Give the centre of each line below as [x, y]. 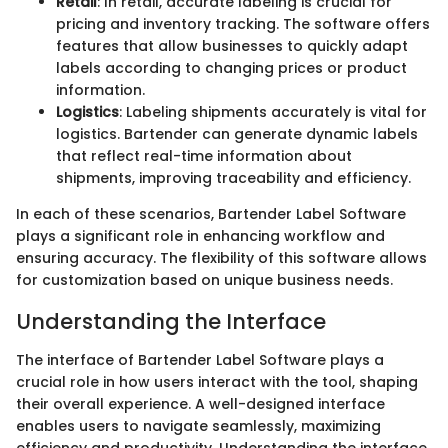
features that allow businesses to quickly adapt [232, 46]
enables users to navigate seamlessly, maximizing [198, 425]
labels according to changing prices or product [231, 68]
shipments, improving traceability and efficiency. [233, 178]
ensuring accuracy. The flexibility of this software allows [221, 258]
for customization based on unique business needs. [204, 280]
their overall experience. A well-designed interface [200, 403]
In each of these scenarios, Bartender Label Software [211, 214]
